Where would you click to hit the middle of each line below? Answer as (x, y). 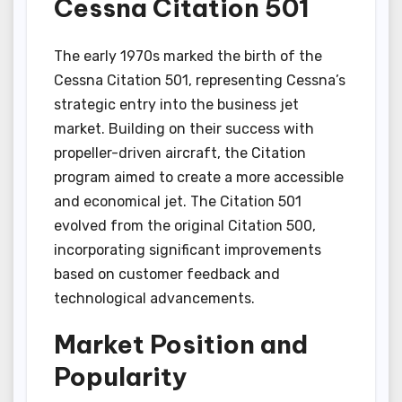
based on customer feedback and (167, 275)
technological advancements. (154, 299)
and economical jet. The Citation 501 (178, 202)
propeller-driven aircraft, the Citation (180, 153)
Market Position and (181, 345)
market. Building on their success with (184, 129)
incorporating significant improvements (188, 250)
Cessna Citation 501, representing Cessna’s (200, 81)
